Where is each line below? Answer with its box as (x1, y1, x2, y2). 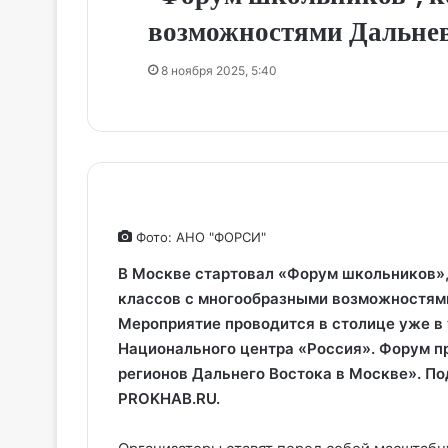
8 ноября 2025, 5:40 (161, 62, 277, 78)
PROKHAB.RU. (118, 388, 220, 408)
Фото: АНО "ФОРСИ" (132, 228, 266, 245)
